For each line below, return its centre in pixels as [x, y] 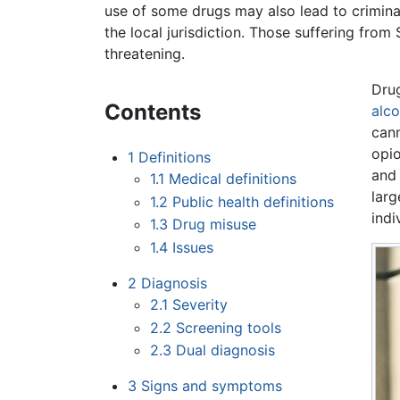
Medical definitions [233, 179]
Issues [193, 248]
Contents [153, 112]
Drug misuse [215, 225]
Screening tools [229, 327]
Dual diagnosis [226, 350]
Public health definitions [254, 201]
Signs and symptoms [211, 386]
